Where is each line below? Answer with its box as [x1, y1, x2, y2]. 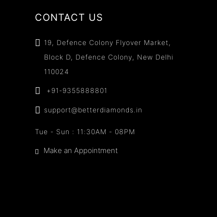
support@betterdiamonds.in [44, 105, 142, 114]
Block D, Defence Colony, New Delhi [44, 52, 173, 61]
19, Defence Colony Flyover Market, [44, 38, 171, 46]
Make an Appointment [44, 146, 118, 155]
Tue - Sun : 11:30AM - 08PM [35, 127, 135, 136]
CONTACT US [35, 11, 103, 23]
